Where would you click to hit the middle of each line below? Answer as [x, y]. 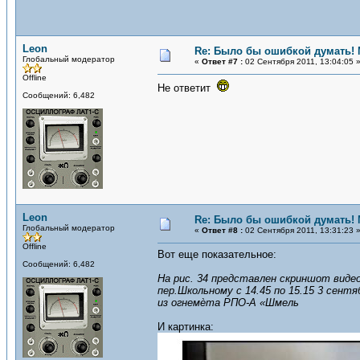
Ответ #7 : [222, 61]
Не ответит [187, 88]
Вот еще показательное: [217, 254]
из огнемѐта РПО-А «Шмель [228, 303]
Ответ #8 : [222, 230]
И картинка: [186, 327]
